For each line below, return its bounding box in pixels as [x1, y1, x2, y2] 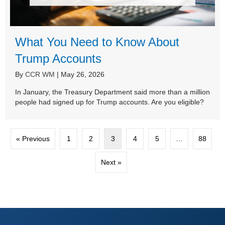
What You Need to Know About [15, 35, 179, 49]
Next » [101, 158, 122, 167]
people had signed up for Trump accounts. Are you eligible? [15, 98, 204, 106]
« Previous [16, 135, 50, 143]
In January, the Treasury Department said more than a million [15, 88, 210, 96]
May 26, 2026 [61, 70, 104, 79]
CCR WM [25, 70, 55, 79]
